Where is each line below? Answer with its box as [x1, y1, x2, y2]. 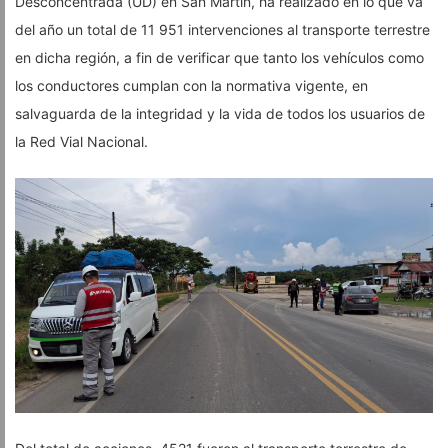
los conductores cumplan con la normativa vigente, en [15, 76, 368, 94]
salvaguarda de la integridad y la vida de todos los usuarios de [15, 104, 425, 122]
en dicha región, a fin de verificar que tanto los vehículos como [15, 48, 424, 66]
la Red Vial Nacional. [15, 132, 148, 150]
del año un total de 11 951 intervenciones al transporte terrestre [15, 20, 430, 38]
